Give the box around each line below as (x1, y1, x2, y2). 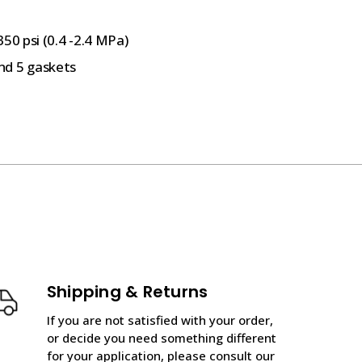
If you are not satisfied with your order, (46, 311, 273, 328)
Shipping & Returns (46, 280, 208, 303)
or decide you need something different (46, 329, 276, 346)
